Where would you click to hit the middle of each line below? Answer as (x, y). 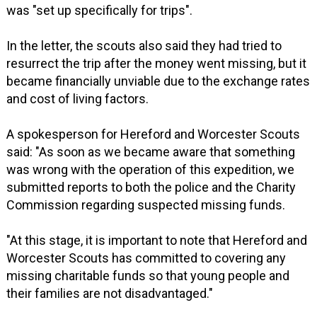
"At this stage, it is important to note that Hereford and (157, 241)
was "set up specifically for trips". (100, 11)
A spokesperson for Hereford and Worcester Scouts (154, 134)
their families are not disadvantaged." (110, 294)
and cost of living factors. (78, 99)
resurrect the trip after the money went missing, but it (157, 64)
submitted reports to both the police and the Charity (151, 188)
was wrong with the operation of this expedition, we (151, 170)
